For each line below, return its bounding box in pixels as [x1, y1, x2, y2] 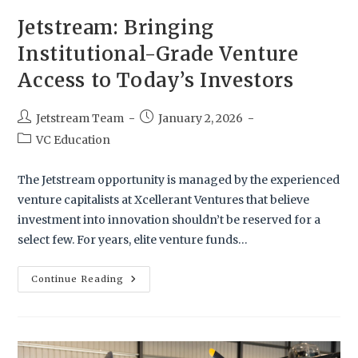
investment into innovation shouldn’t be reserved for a [18, 212, 321, 227]
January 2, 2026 [158, 110, 244, 125]
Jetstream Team [36, 110, 125, 125]
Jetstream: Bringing [18, 14, 214, 40]
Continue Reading [31, 272, 125, 284]
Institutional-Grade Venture [18, 41, 299, 66]
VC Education [36, 132, 111, 147]
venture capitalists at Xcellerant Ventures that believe [18, 192, 310, 207]
